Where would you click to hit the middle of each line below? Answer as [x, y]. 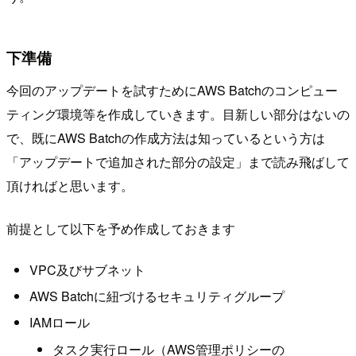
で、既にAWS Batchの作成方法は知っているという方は [166, 138]
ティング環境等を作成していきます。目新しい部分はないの [178, 114]
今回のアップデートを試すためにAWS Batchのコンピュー [172, 91]
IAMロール [59, 323]
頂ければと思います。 [70, 186]
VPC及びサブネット [87, 269]
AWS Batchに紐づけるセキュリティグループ [157, 296]
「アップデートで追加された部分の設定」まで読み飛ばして [178, 162]
